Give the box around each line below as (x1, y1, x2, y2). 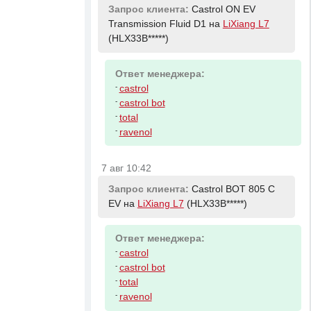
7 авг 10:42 (101, 162, 152, 174)
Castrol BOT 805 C (191, 184, 275, 195)
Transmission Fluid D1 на (108, 19, 223, 30)
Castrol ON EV (191, 4, 255, 15)
